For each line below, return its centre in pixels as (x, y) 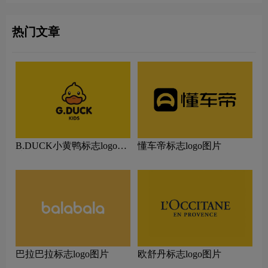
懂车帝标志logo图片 (179, 146)
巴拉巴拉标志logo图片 (62, 254)
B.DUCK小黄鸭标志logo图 (71, 146)
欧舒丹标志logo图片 (179, 254)
